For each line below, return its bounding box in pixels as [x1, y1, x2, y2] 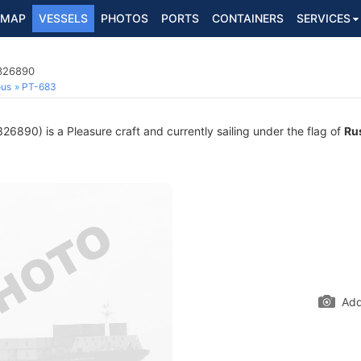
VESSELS [39, 11, 88, 25]
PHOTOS [101, 11, 148, 25]
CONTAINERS [212, 11, 284, 25]
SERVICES [297, 11, 351, 25]
